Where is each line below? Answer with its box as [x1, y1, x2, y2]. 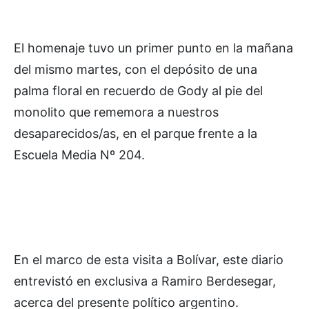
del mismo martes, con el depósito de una [14, 62, 257, 77]
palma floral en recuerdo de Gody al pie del [14, 83, 263, 99]
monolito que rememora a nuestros [14, 105, 219, 120]
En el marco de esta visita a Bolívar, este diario [14, 252, 283, 268]
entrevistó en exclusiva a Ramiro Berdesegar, [14, 274, 276, 289]
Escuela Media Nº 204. [14, 148, 145, 163]
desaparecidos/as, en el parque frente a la [14, 126, 257, 141]
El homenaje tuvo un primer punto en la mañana [14, 41, 293, 56]
